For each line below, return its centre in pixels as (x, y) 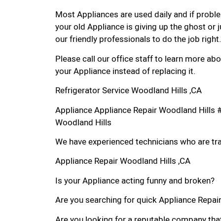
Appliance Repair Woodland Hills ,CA (123, 161)
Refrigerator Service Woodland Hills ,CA (129, 91)
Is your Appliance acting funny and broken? (135, 181)
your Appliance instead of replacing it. (125, 71)
